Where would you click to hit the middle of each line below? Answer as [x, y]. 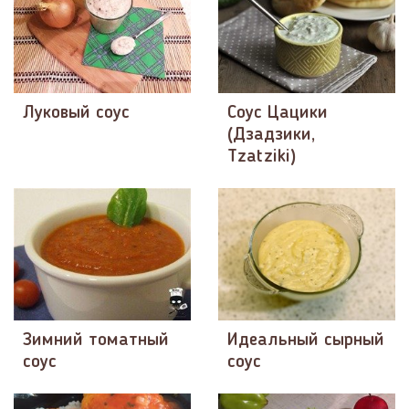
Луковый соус [76, 113]
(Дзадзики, [271, 135]
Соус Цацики [278, 113]
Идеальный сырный [306, 341]
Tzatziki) [262, 157]
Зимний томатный [96, 341]
